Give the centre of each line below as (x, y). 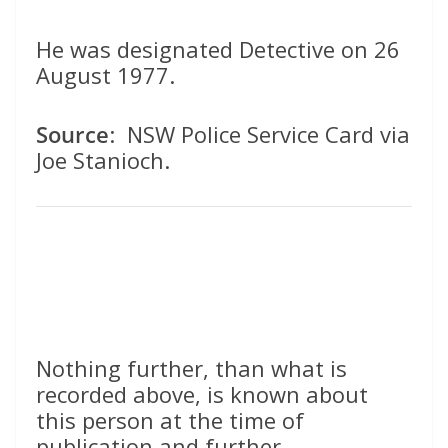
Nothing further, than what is (191, 368)
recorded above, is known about (202, 394)
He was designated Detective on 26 (218, 49)
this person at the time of (170, 420)
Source (72, 134)
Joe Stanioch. (103, 160)
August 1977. (105, 75)
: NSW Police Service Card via (259, 134)
